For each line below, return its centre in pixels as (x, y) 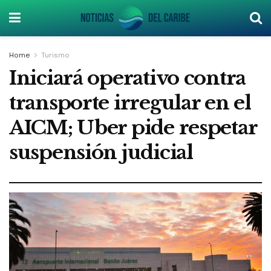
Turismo (55, 55)
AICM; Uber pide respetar (133, 128)
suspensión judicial (101, 152)
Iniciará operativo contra (127, 78)
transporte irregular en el (130, 103)
